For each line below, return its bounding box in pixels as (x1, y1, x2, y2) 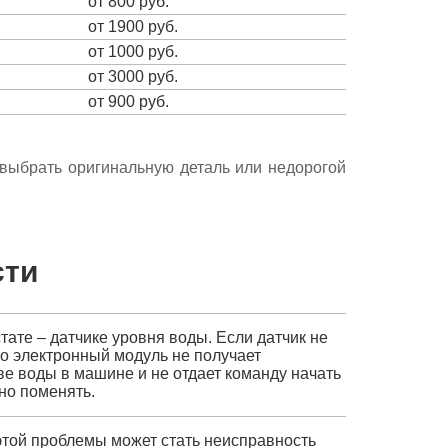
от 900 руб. (88, 92, 169, 110)
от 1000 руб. (88, 42, 178, 60)
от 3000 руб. (88, 67, 178, 85)
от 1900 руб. (88, 17, 178, 35)
